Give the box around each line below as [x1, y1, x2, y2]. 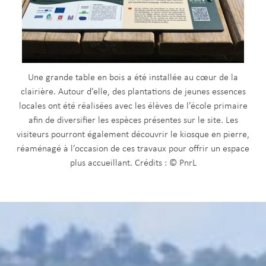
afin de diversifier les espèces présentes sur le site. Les [28, 116, 238, 126]
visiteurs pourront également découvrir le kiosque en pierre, [17, 130, 249, 140]
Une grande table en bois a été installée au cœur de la [28, 73, 238, 83]
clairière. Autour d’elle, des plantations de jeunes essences [20, 87, 246, 97]
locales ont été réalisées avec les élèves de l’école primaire [18, 102, 248, 112]
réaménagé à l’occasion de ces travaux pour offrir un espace [17, 144, 249, 154]
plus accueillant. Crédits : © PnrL [69, 159, 197, 169]
